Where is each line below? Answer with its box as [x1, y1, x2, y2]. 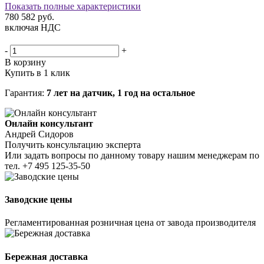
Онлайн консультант [5, 118, 93, 128]
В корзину [5, 57, 46, 67]
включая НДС [5, 22, 61, 32]
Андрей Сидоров [5, 128, 74, 139]
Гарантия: [5, 87, 47, 98]
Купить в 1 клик [5, 67, 70, 78]
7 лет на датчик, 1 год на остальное [47, 87, 195, 98]
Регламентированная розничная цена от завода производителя [5, 217, 256, 228]
